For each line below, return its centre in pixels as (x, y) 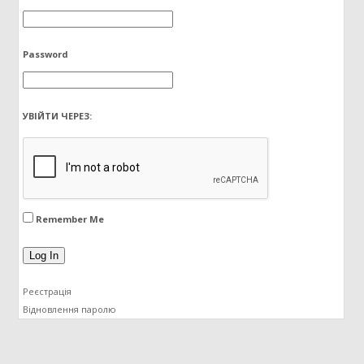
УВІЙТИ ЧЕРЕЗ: (58, 116)
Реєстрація (48, 292)
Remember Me (70, 219)
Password (46, 54)
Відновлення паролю (70, 310)
